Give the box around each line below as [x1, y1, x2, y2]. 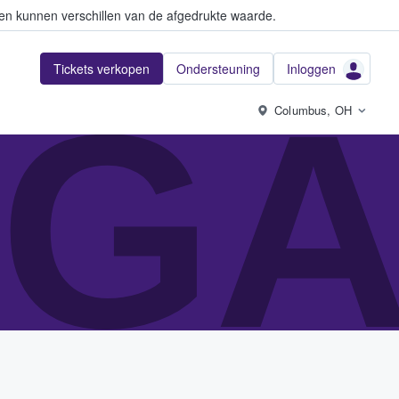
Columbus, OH [274, 102, 352, 118]
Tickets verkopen [53, 60, 150, 77]
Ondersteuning [176, 60, 260, 77]
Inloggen [287, 60, 336, 77]
